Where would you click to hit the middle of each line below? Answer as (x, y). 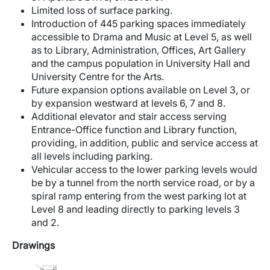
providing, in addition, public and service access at (145, 143)
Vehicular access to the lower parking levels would (144, 169)
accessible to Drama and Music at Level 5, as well (142, 37)
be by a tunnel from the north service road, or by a (143, 183)
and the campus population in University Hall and (141, 63)
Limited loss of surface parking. (102, 10)
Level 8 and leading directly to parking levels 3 (136, 209)
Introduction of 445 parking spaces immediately (139, 24)
